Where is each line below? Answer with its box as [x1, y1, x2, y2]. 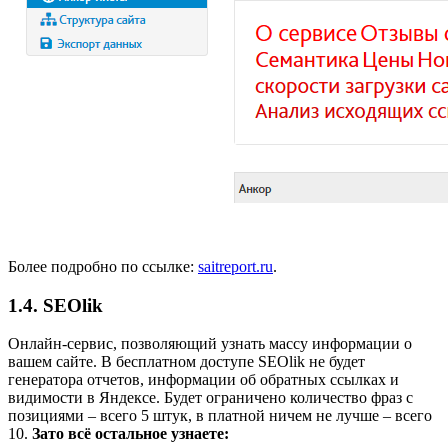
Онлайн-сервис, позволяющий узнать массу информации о [8, 335, 412, 353]
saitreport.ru [198, 258, 273, 275]
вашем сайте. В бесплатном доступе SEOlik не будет [8, 353, 365, 371]
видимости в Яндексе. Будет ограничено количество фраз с [8, 389, 413, 407]
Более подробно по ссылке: [8, 258, 198, 275]
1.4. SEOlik [8, 294, 103, 316]
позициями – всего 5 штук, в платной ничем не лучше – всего [8, 407, 432, 425]
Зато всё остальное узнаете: [32, 425, 229, 443]
